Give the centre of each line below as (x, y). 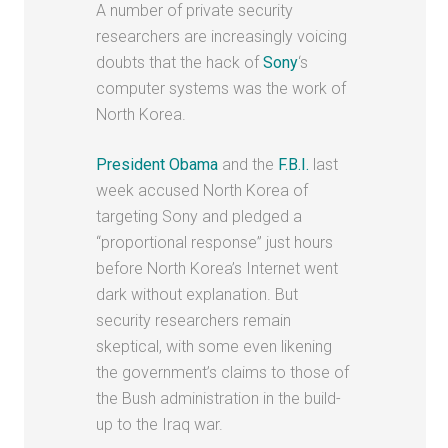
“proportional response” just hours (215, 242)
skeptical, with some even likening (214, 346)
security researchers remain (194, 320)
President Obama (157, 164)
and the (248, 164)
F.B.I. (294, 164)
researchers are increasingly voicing (222, 36)
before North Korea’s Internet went (217, 268)
